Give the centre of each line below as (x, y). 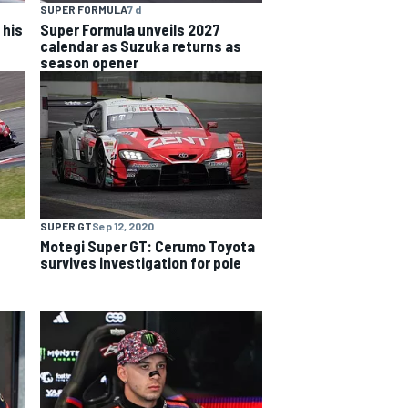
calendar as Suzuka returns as (141, 46)
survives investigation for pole (141, 262)
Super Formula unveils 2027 (130, 30)
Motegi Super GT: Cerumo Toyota (148, 245)
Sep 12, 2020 (123, 225)
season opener (89, 62)
